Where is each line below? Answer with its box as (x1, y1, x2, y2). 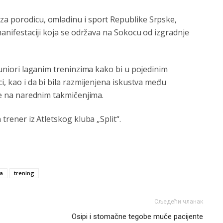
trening (14, 169, 34, 177)
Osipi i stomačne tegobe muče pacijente (72, 212, 203, 221)
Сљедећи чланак (154, 198, 203, 205)
